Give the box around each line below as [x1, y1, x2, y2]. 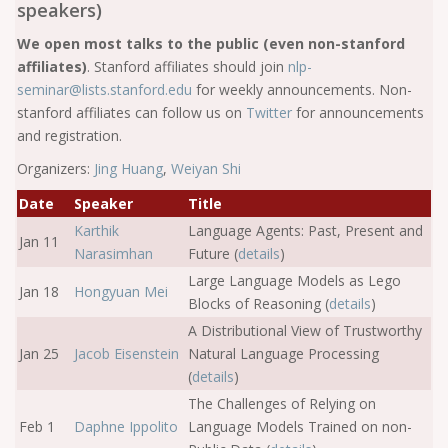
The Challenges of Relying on [188, 394, 376, 413]
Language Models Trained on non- [188, 417, 412, 436]
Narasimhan [74, 244, 153, 263]
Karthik [74, 221, 119, 240]
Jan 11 [19, 232, 59, 251]
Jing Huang [94, 159, 163, 178]
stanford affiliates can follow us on [17, 103, 246, 122]
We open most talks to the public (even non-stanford [17, 34, 405, 53]
